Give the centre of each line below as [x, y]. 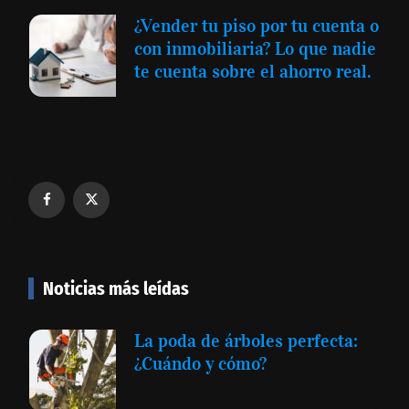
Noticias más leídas [116, 288]
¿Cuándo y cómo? [200, 363]
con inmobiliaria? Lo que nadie [255, 48]
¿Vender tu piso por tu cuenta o [257, 25]
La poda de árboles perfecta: [246, 340]
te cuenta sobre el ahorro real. [253, 71]
